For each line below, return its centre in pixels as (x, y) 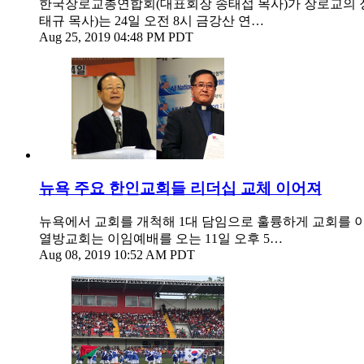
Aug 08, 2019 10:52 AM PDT (117, 255)
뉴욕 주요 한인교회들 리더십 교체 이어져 (180, 188)
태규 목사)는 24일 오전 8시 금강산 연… (152, 20)
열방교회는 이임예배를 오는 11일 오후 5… (161, 239)
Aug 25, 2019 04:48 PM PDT (116, 37)
